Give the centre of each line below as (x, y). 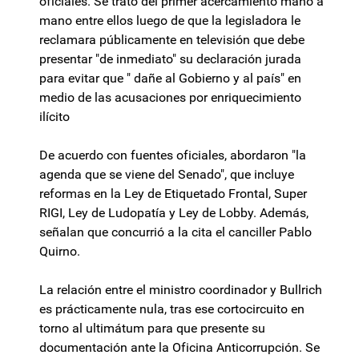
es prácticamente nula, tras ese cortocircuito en (172, 309)
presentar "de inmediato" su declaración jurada (170, 59)
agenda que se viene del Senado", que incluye (167, 175)
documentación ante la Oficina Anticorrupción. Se (179, 348)
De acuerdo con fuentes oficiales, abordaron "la (173, 155)
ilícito (54, 117)
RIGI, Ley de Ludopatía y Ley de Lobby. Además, (174, 213)
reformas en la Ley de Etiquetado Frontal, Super (173, 194)
